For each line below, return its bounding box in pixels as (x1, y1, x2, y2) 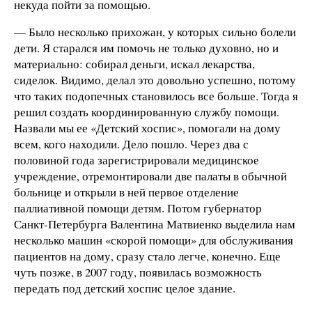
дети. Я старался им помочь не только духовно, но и (14, 40, 279, 56)
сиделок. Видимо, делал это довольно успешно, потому (14, 72, 296, 88)
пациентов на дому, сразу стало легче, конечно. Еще (14, 248, 281, 265)
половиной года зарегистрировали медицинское (14, 152, 259, 169)
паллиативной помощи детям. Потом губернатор (14, 200, 262, 217)
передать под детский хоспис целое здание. (14, 280, 235, 297)
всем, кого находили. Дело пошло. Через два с (14, 136, 249, 153)
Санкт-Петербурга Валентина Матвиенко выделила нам (14, 216, 295, 233)
